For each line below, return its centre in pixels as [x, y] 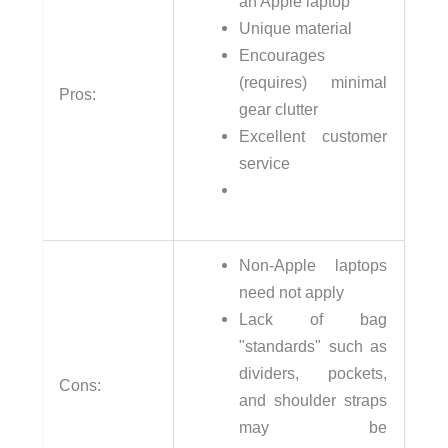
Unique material [296, 28]
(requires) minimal [313, 82]
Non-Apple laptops [313, 265]
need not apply [292, 292]
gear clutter [279, 109]
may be [313, 427]
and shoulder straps [313, 400]
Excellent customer [313, 136]
